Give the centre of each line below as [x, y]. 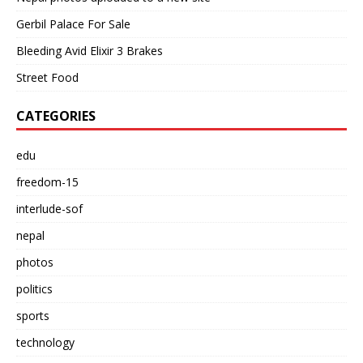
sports [33, 316]
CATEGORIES [56, 116]
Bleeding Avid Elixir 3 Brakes [90, 51]
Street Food [47, 78]
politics [34, 289]
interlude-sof [49, 209]
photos [35, 263]
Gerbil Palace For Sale [73, 24]
